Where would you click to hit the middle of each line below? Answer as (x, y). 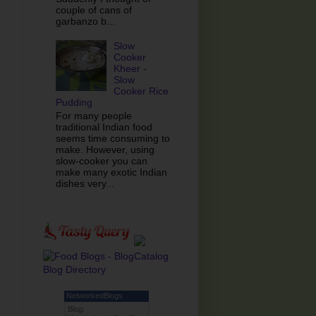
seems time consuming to (113, 138)
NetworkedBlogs (95, 295)
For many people (93, 115)
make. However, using (105, 149)
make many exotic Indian (111, 172)
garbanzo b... (85, 21)
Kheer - (130, 69)
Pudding (74, 103)
